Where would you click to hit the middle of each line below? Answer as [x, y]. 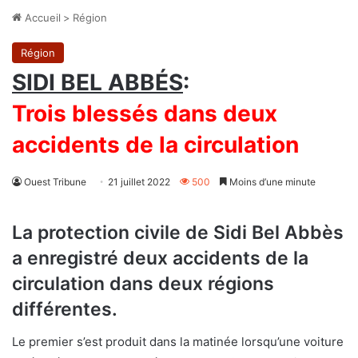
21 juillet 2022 [139, 182]
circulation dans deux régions [143, 284]
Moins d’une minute [271, 182]
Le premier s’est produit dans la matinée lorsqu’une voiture [178, 341]
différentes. [65, 310]
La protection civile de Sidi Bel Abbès [178, 233]
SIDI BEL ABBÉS [97, 83]
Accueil [41, 18]
